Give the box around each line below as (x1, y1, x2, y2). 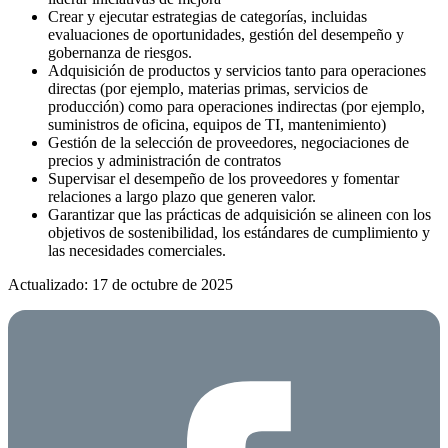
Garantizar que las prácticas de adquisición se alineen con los (48, 205, 431, 223)
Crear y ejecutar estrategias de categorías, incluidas (48, 7, 367, 25)
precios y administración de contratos (48, 151, 281, 169)
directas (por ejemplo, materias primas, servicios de (48, 79, 368, 97)
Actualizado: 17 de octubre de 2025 (8, 275, 233, 293)
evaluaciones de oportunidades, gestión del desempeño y (48, 25, 404, 43)
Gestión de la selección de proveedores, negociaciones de (48, 133, 409, 151)
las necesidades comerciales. (48, 241, 226, 259)
